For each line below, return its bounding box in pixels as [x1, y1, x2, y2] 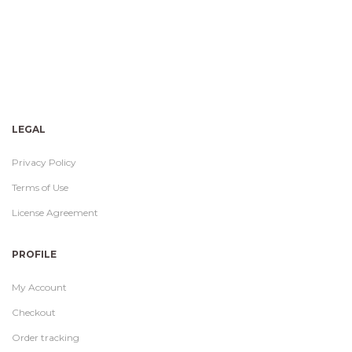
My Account [12, 281, 67, 294]
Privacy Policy [12, 156, 76, 169]
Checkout [12, 306, 56, 319]
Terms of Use [12, 181, 68, 194]
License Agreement [12, 207, 98, 219]
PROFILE [12, 248, 57, 261]
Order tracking [12, 332, 79, 344]
